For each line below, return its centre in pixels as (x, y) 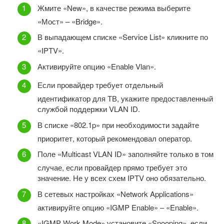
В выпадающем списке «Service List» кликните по (123, 37)
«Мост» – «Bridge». (70, 21)
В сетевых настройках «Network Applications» (115, 193)
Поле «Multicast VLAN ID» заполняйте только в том (125, 154)
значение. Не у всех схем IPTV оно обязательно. (122, 178)
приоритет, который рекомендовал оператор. (115, 138)
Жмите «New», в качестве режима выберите (114, 7)
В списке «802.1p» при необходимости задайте (118, 124)
